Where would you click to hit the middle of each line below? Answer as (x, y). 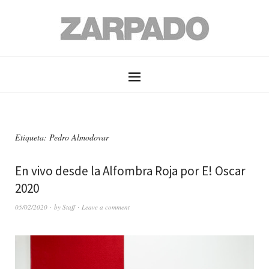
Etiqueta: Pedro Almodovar (62, 137)
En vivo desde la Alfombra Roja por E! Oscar (130, 171)
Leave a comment (106, 207)
